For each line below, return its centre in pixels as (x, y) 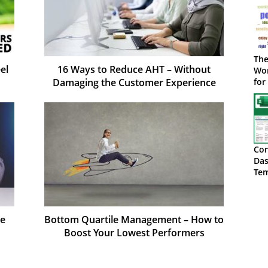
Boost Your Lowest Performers (134, 232)
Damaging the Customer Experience (134, 82)
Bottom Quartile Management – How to (134, 219)
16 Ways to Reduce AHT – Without (134, 69)
